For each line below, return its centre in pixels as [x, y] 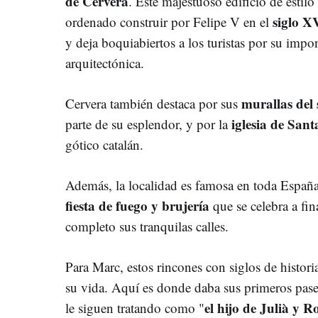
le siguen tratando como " [135, 307]
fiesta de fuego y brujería [137, 205]
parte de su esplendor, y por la [148, 124]
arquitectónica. [105, 62]
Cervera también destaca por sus [153, 103]
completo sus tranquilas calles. [147, 226]
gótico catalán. [104, 144]
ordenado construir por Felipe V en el [169, 21]
